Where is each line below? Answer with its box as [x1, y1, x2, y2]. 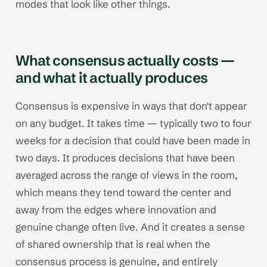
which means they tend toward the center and [15, 185, 231, 198]
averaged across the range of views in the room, [15, 168, 238, 181]
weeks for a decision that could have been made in [15, 133, 250, 147]
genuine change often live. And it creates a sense [15, 220, 245, 233]
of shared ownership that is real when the [15, 237, 210, 250]
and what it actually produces [15, 69, 208, 86]
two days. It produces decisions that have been [15, 151, 235, 164]
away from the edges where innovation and [15, 203, 216, 216]
